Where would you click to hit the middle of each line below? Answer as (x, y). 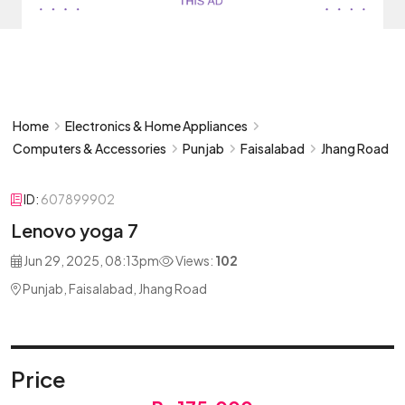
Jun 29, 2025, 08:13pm (90, 260)
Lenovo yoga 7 (75, 230)
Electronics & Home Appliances (156, 126)
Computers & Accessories (89, 148)
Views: (194, 260)
